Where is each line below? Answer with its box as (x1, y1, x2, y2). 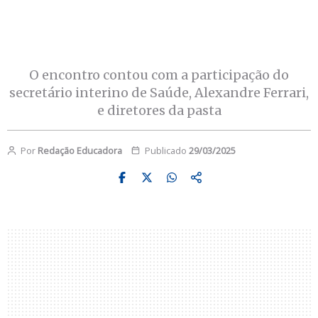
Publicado (142, 143, 189, 157)
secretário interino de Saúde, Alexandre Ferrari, (9, 84, 309, 101)
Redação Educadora (37, 143, 122, 157)
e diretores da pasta (97, 102, 221, 119)
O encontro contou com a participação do (29, 66, 289, 83)
